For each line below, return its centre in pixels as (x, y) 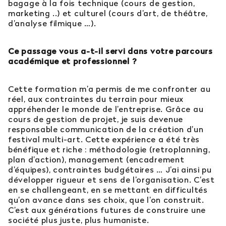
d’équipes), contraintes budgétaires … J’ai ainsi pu (110, 170)
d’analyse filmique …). (52, 23)
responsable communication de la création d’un (106, 129)
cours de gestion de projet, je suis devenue (96, 119)
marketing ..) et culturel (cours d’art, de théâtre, (108, 13)
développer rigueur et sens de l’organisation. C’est (111, 180)
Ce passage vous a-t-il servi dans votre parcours (110, 51)
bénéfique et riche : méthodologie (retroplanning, (109, 150)
